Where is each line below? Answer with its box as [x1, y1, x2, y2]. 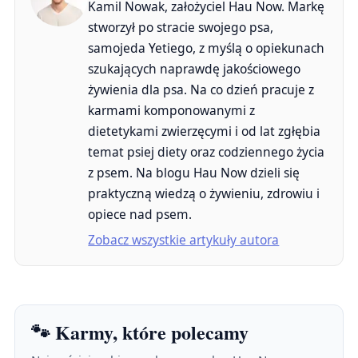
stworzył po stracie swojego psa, [88, 18, 274, 36]
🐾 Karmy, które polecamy [31, 318, 249, 347]
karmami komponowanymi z [88, 101, 256, 119]
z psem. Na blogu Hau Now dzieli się [88, 163, 300, 181]
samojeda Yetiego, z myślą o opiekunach [88, 38, 325, 57]
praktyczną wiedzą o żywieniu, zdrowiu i [88, 184, 320, 202]
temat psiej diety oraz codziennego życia [88, 142, 325, 161]
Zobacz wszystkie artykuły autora [88, 230, 280, 249]
